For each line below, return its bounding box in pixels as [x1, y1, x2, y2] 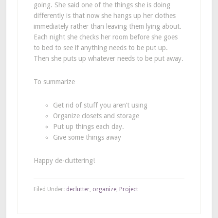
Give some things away [53, 133, 121, 141]
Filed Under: [33, 185, 66, 193]
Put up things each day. [53, 122, 124, 130]
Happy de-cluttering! [33, 156, 95, 164]
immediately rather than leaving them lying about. [33, 22, 182, 30]
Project [119, 185, 138, 193]
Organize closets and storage [53, 111, 139, 120]
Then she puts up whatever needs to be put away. [33, 54, 183, 62]
